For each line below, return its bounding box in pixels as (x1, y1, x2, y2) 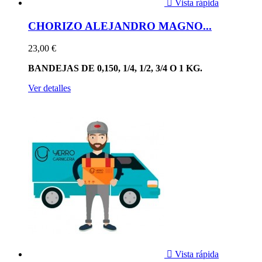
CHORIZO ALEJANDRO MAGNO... (28, 19, 212, 32)
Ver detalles (28, 83, 71, 94)
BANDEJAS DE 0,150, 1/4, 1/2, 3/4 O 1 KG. (28, 63, 202, 74)
